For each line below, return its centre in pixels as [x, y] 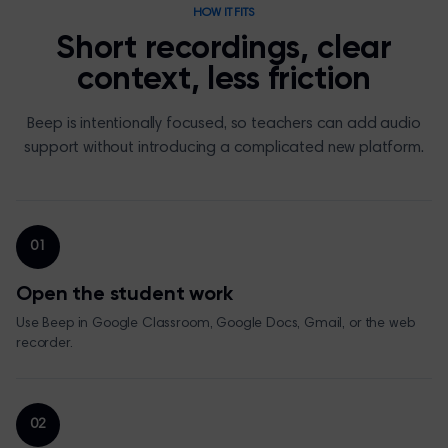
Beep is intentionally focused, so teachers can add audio [224, 124]
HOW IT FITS [224, 13]
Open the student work [124, 295]
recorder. [44, 344]
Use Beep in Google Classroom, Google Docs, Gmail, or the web [215, 324]
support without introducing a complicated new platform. [224, 148]
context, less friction [224, 80]
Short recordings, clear [224, 49]
